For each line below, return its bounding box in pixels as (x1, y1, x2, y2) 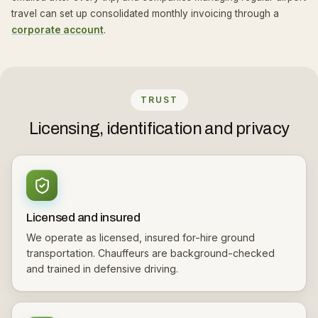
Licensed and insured (26, 211, 141, 224)
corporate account (11, 24, 104, 35)
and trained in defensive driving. (26, 263, 178, 275)
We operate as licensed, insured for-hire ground (26, 231, 255, 243)
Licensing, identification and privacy (28, 119, 290, 138)
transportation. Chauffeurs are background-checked (26, 247, 275, 259)
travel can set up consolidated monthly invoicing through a (11, 8, 279, 19)
